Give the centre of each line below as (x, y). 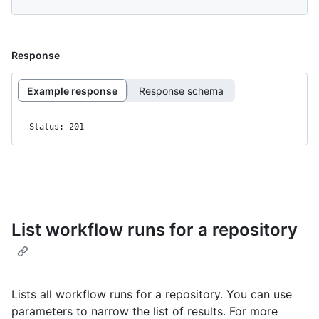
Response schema (181, 90)
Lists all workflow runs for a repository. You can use (152, 294)
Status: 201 (57, 127)
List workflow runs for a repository (155, 230)
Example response (72, 90)
